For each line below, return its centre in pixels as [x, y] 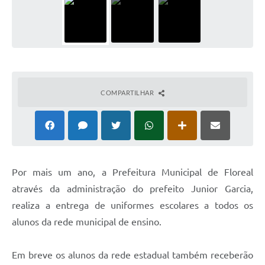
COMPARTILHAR [128, 92]
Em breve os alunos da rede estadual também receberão [132, 255]
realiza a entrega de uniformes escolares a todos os [132, 205]
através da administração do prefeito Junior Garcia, [132, 188]
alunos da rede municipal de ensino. [87, 222]
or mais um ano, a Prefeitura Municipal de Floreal [135, 172]
